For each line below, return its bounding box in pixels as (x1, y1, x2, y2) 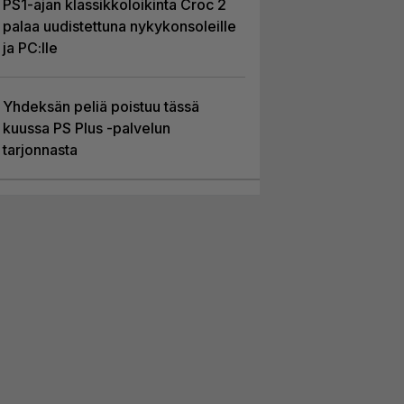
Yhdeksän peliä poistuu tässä (2, 97, 199, 115)
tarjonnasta (2, 141, 78, 159)
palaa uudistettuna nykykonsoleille (2, 17, 236, 35)
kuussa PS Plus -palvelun (2, 119, 170, 137)
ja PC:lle (2, 39, 58, 57)
